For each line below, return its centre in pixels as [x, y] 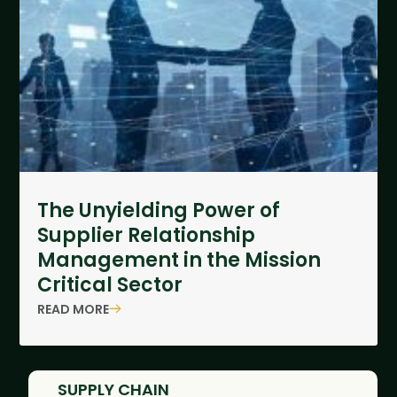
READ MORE [74, 309]
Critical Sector [110, 285]
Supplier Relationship [147, 236]
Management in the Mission [179, 261]
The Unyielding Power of [159, 211]
